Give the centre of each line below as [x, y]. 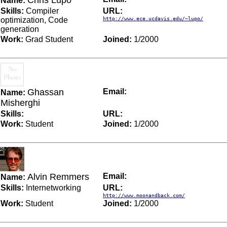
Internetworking [52, 188]
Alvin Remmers [58, 177]
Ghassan [46, 92]
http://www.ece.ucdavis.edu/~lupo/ [153, 19]
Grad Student [48, 40]
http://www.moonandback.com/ [144, 196]
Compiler [41, 11]
